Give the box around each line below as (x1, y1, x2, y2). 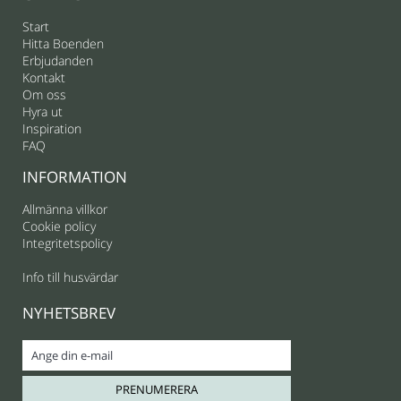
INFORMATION (22, 166, 127, 187)
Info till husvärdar (22, 269, 118, 286)
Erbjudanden (22, 52, 93, 69)
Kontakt (22, 69, 65, 86)
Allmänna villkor (22, 200, 107, 218)
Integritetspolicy (22, 235, 112, 252)
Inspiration (22, 120, 81, 137)
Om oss (22, 86, 66, 103)
